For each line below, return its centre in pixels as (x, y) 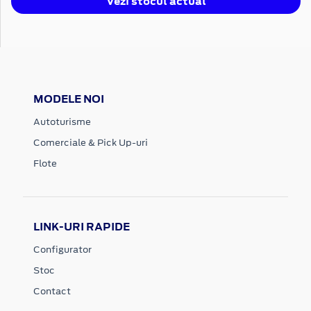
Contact (52, 291)
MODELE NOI (69, 99)
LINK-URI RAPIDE (82, 226)
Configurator (62, 249)
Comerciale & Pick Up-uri (91, 142)
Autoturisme (62, 121)
